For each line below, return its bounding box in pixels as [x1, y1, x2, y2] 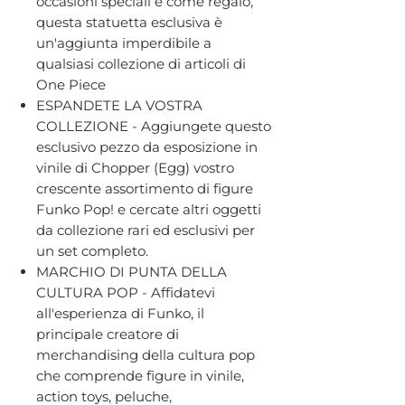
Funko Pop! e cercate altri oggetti [36, 200, 261, 218]
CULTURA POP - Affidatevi [36, 283, 215, 301]
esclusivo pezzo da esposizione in [36, 137, 258, 155]
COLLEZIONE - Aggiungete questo [36, 117, 271, 135]
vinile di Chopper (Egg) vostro [36, 158, 234, 176]
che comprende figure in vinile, [36, 366, 244, 384]
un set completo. [36, 241, 148, 259]
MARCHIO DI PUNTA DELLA [36, 262, 227, 280]
